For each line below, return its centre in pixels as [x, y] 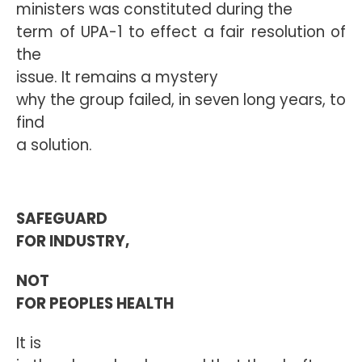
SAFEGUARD [62, 219]
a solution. [54, 145]
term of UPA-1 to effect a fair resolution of [181, 32]
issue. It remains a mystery [117, 77]
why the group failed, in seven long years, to [181, 100]
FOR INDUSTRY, [73, 241]
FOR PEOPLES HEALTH [95, 303]
